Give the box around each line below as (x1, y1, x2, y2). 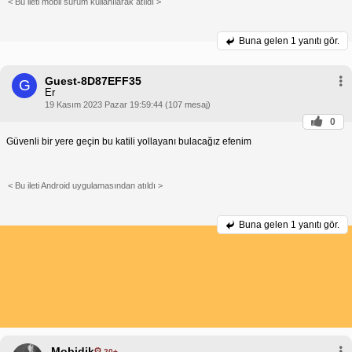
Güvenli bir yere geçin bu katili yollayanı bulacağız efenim (6, 136, 251, 148)
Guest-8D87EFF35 (45, 75, 141, 88)
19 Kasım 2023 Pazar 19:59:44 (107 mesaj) (45, 100, 211, 110)
